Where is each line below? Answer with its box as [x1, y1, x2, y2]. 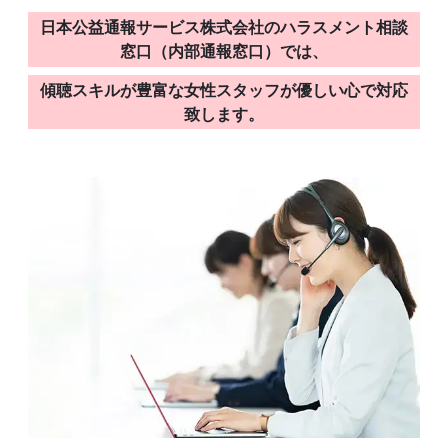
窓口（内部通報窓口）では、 [120, 40, 328, 63]
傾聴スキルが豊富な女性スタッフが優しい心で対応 [40, 78, 408, 101]
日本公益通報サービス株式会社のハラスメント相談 [40, 16, 408, 39]
